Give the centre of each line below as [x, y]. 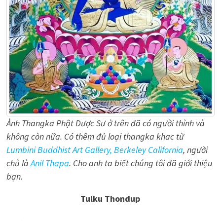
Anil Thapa [50, 163]
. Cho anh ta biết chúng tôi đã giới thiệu [141, 163]
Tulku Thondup [110, 199]
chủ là [18, 163]
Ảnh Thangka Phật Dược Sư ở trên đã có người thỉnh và [105, 123]
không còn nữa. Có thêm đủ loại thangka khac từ [95, 137]
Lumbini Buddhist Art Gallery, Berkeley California [94, 150]
